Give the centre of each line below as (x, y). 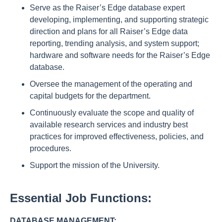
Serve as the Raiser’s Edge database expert (107, 8)
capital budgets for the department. (90, 96)
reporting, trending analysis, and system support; (114, 43)
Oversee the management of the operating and (111, 84)
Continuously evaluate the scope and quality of (112, 113)
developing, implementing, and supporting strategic (119, 20)
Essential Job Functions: (81, 198)
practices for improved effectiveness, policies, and (117, 137)
